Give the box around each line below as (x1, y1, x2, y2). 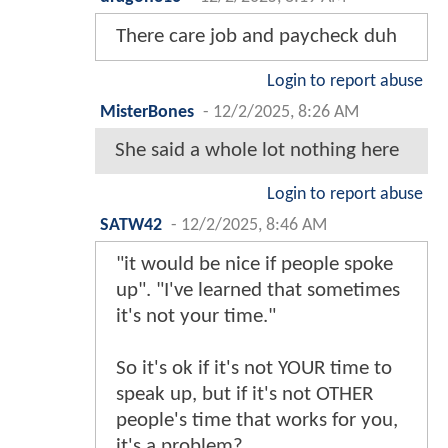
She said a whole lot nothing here (115, 140, 399, 162)
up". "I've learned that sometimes (116, 280, 400, 302)
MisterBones (100, 104, 194, 122)
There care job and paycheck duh (116, 26, 397, 48)
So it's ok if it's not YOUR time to (116, 358, 392, 380)
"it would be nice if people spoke (116, 254, 393, 276)
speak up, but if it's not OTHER (116, 384, 373, 406)
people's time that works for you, (116, 410, 398, 432)
